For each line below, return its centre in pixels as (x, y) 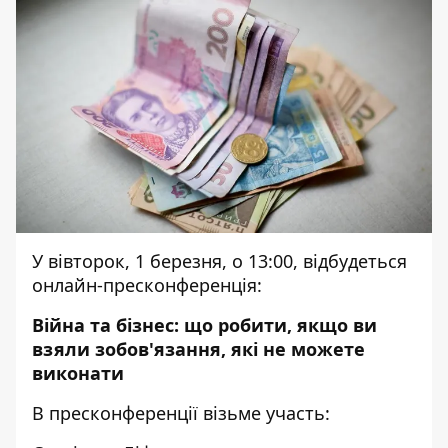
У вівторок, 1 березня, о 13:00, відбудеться (219, 261)
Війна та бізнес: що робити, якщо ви (204, 325)
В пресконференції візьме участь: (181, 413)
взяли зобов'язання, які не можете (198, 349)
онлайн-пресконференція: (147, 285)
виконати (78, 373)
